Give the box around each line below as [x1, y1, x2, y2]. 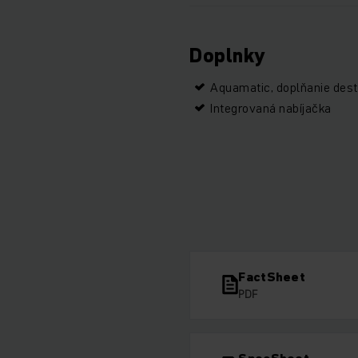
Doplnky [189, 42, 265, 69]
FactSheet [238, 267, 306, 285]
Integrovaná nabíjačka [210, 98, 332, 117]
